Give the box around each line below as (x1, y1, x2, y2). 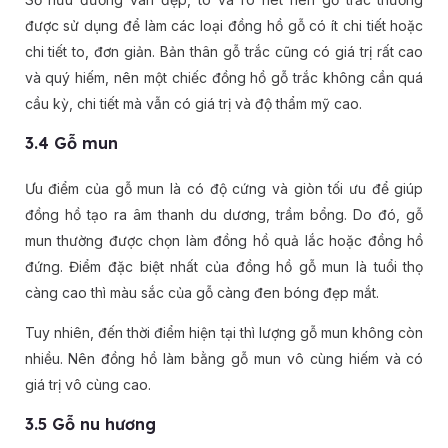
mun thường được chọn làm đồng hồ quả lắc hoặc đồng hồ (24, 232, 424, 250)
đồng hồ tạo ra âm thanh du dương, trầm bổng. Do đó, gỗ (24, 206, 424, 224)
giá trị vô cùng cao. (24, 376, 151, 394)
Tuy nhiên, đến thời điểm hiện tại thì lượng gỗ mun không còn (24, 324, 424, 342)
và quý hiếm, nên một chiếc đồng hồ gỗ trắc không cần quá (24, 69, 424, 87)
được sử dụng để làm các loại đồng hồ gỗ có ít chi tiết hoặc (24, 17, 424, 35)
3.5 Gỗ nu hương (24, 414, 156, 435)
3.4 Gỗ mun (24, 133, 118, 154)
